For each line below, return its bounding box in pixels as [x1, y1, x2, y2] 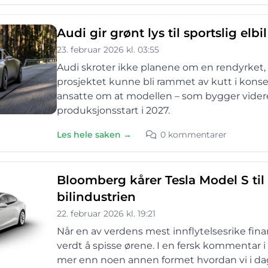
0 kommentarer [160, 129, 227, 140]
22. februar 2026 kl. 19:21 [57, 208, 156, 219]
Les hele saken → [57, 129, 132, 140]
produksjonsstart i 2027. [57, 105, 170, 116]
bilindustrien [57, 190, 136, 204]
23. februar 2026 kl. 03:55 [57, 44, 159, 55]
